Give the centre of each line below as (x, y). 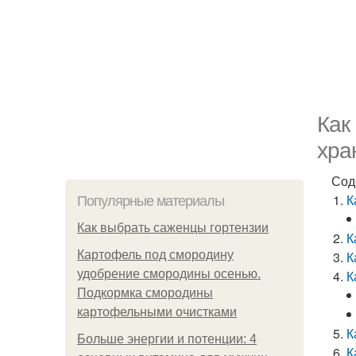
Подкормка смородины (145, 293)
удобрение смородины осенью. (169, 274)
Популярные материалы (151, 201)
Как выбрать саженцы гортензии (173, 228)
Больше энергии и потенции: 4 (167, 339)
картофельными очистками (157, 312)
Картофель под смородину (155, 255)
